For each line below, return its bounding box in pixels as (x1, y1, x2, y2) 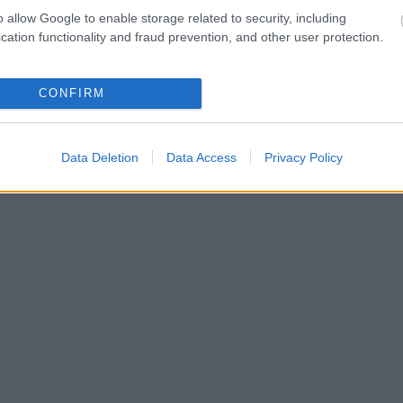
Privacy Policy (264, 149, 343, 165)
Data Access (166, 149, 237, 165)
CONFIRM (38, 86, 105, 101)
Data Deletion (60, 149, 139, 165)
